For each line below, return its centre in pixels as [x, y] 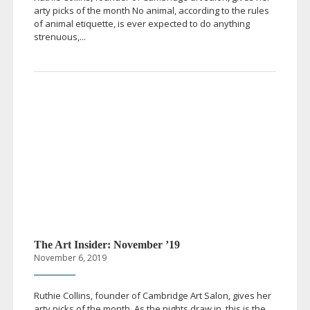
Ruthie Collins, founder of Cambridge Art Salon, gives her [152, 296]
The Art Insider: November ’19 [107, 245]
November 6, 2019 [70, 258]
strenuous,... [60, 36]
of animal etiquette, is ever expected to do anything [142, 23]
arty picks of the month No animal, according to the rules [151, 10]
